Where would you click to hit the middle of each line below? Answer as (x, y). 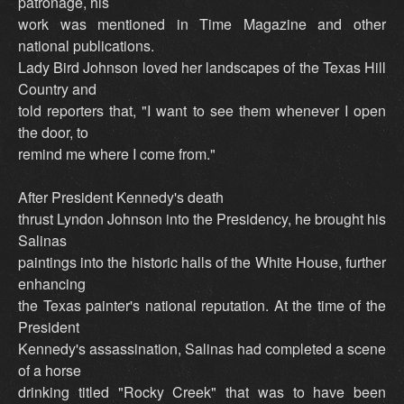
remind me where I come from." (117, 154)
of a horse (50, 371)
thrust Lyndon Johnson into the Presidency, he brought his (202, 219)
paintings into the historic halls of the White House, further (202, 262)
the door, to (53, 133)
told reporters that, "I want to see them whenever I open (202, 111)
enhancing (52, 284)
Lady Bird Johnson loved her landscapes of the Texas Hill (202, 68)
